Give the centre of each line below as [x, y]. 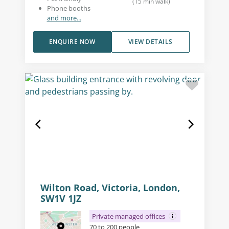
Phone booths [68, 8]
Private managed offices [129, 216]
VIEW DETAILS [150, 41]
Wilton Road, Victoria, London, [110, 187]
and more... [64, 18]
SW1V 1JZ [61, 198]
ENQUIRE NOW [72, 41]
